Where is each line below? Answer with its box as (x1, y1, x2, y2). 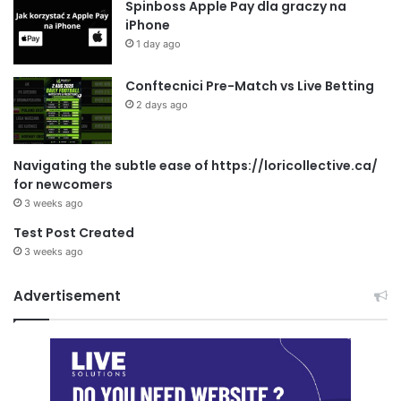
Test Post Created (13, 223, 134, 242)
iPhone (125, 15, 170, 34)
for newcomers (13, 175, 113, 193)
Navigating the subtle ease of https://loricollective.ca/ (13, 156, 378, 175)
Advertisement (13, 286, 121, 305)
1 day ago (136, 37, 181, 50)
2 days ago (136, 98, 188, 111)
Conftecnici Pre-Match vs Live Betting (125, 76, 374, 95)
